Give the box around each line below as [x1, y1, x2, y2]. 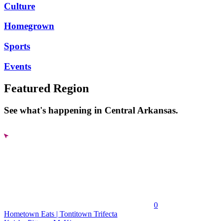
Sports [4, 41, 30, 52]
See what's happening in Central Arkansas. [4, 105, 178, 115]
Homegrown [4, 21, 54, 32]
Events [4, 61, 31, 72]
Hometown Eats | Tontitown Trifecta [4, 210, 117, 219]
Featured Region [4, 81, 89, 95]
